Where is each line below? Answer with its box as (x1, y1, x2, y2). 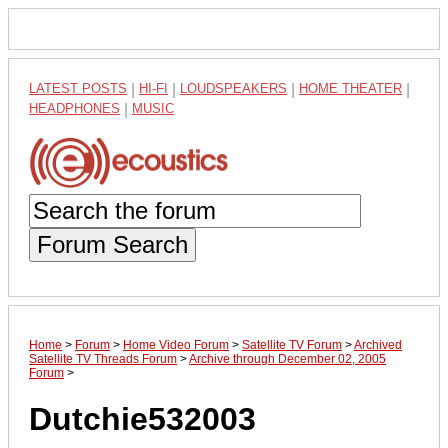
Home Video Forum (123, 337, 229, 352)
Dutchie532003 (29, 401, 256, 438)
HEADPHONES (29, 101, 120, 116)
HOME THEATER (299, 81, 402, 96)
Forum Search (37, 230, 188, 258)
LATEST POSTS (29, 81, 127, 96)
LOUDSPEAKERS (180, 81, 287, 96)
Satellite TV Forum (242, 337, 342, 352)
